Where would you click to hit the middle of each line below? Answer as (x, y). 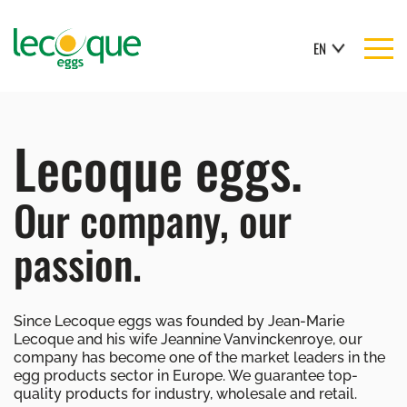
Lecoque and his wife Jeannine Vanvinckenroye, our (188, 339)
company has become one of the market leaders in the (199, 357)
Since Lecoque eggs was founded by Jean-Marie (179, 321)
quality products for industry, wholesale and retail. (185, 393)
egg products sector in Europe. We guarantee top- (186, 375)
